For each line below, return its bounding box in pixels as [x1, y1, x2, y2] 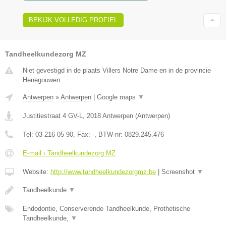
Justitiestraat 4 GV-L [23, 111, 83, 120]
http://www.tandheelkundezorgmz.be [50, 167, 156, 176]
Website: [23, 167, 50, 176]
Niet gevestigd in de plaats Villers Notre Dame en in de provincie [23, 66, 211, 74]
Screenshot [161, 167, 197, 176]
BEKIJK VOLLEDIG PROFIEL [29, 16, 118, 24]
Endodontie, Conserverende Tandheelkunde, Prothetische [23, 204, 190, 212]
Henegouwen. [23, 76, 62, 84]
